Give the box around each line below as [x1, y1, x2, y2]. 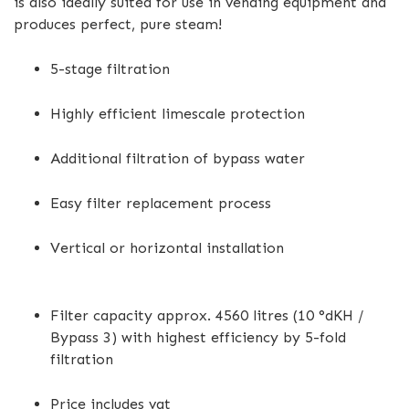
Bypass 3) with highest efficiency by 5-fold [50, 329, 346, 346]
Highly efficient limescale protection [50, 105, 305, 122]
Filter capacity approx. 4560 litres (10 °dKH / [50, 307, 363, 324]
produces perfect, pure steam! [14, 16, 222, 33]
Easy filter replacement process [50, 194, 271, 212]
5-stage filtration [50, 60, 170, 78]
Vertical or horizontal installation [50, 239, 284, 257]
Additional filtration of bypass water [50, 150, 305, 167]
